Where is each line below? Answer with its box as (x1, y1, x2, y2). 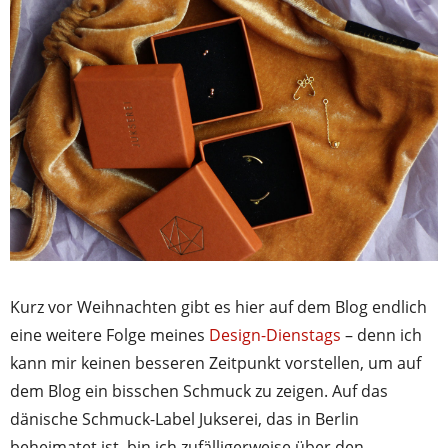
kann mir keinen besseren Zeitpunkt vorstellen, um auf (10, 352, 421, 375)
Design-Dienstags (209, 324, 341, 347)
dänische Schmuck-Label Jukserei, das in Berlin (10, 408, 359, 431)
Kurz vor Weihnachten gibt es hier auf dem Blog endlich (10, 296, 427, 319)
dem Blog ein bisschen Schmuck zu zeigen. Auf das (10, 380, 388, 403)
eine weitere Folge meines (10, 324, 209, 347)
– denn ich (341, 324, 422, 347)
